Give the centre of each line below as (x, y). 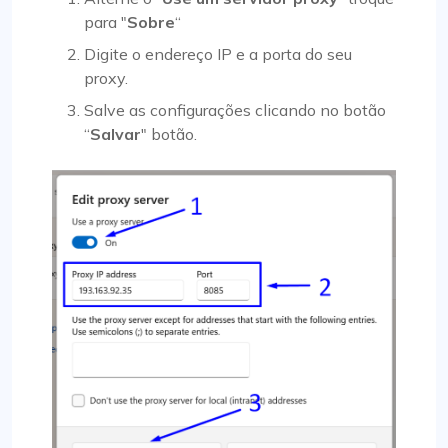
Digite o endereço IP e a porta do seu (218, 53)
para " (105, 21)
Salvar (115, 133)
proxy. (106, 77)
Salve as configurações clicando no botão (235, 109)
